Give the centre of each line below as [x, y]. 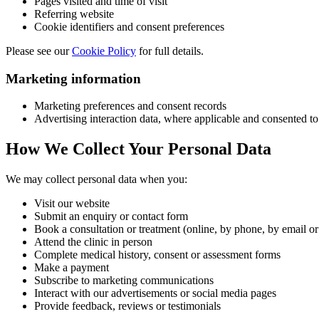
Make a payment [72, 268]
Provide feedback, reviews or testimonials [127, 306]
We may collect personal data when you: [96, 179]
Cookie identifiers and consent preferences [129, 26]
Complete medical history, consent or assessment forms [157, 255]
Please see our [39, 51]
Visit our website [72, 204]
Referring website [74, 14]
